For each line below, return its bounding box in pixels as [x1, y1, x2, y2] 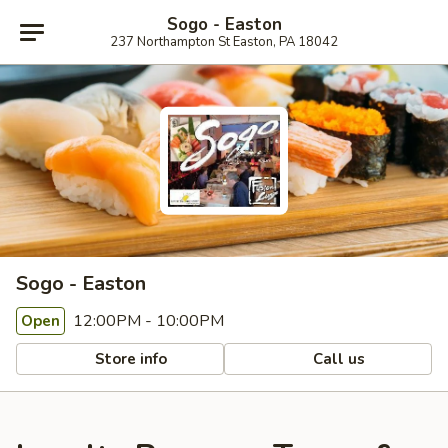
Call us [309, 348, 366, 369]
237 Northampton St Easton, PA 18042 [110, 32, 338, 51]
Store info [91, 348, 168, 369]
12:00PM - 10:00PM [69, 310, 224, 332]
